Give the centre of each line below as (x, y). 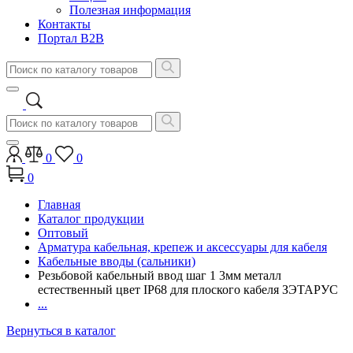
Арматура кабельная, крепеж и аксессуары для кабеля (182, 247)
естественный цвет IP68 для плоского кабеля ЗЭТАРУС (188, 290)
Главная (59, 204)
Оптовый (63, 233)
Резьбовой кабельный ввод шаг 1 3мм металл (160, 275)
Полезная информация (130, 10)
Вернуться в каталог (61, 331)
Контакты (64, 24)
